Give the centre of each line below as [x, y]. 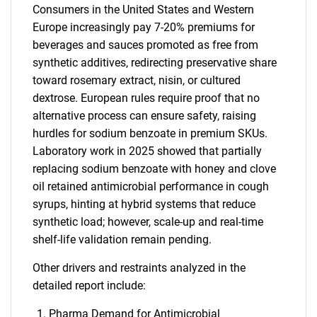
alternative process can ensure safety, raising [144, 115]
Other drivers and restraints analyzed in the [139, 267]
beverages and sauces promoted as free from [145, 45]
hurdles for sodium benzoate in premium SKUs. [150, 133]
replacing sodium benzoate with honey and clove [154, 168]
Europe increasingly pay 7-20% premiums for [144, 27]
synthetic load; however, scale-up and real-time [148, 221]
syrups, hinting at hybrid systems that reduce [144, 204]
